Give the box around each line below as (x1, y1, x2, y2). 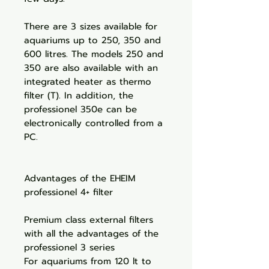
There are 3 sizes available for (24, 20, 157, 33)
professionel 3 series (24, 241, 115, 254)
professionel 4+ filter (24, 186, 113, 199)
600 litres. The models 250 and (24, 47, 163, 61)
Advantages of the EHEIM (24, 172, 135, 185)
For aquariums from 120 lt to (24, 255, 151, 268)
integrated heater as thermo (24, 75, 151, 88)
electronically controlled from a (24, 116, 163, 130)
